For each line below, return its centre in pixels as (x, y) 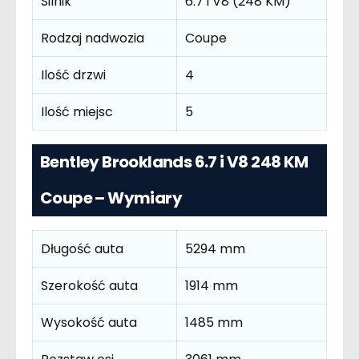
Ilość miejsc (77, 112)
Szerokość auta (89, 285)
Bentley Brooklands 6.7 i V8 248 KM (174, 162)
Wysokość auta (89, 322)
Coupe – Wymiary (111, 198)
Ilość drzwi (73, 75)
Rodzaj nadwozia (93, 38)
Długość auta (82, 248)
